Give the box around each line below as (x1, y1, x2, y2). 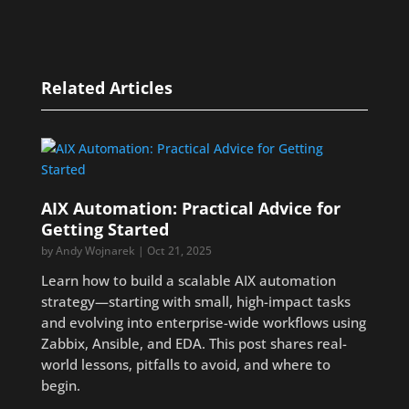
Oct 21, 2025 (146, 243, 212, 258)
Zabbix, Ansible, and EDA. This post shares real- (40, 334, 347, 352)
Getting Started (40, 218, 169, 240)
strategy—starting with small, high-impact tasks (40, 292, 351, 310)
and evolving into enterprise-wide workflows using (40, 313, 366, 331)
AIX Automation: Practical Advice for (40, 197, 341, 219)
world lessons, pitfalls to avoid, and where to (40, 355, 330, 373)
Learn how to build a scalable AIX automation (40, 271, 336, 289)
